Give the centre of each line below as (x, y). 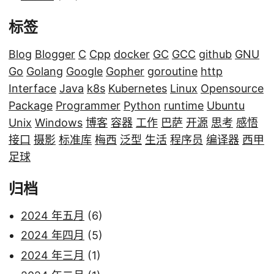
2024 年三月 (53, 256)
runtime (184, 105)
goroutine (172, 71)
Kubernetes (138, 88)
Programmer (88, 105)
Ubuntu (226, 105)
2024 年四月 (53, 235)
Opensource (232, 88)
